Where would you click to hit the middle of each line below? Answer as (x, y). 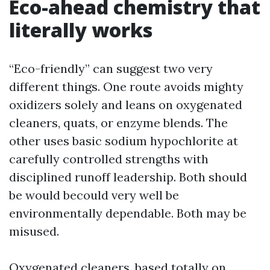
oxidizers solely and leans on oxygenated (126, 105)
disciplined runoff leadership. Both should (128, 177)
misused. (34, 231)
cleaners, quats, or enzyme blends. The (118, 123)
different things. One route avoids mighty (126, 86)
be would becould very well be (94, 195)
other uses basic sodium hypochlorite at (124, 141)
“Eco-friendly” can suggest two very (111, 68)
